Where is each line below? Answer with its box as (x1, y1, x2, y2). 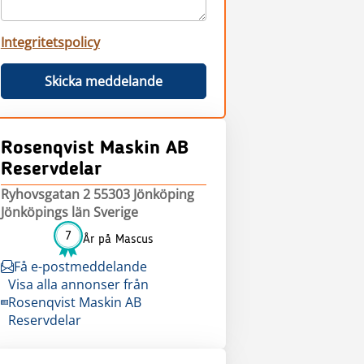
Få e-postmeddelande (13, 258, 147, 275)
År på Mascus (82, 232, 154, 246)
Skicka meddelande (44, 72, 162, 90)
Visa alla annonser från (7, 275, 149, 293)
